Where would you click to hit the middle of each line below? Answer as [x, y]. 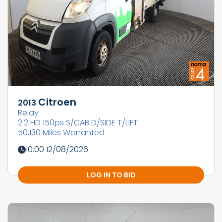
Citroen [57, 102]
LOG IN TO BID [111, 175]
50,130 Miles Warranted [61, 133]
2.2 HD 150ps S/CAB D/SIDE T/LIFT [78, 123]
